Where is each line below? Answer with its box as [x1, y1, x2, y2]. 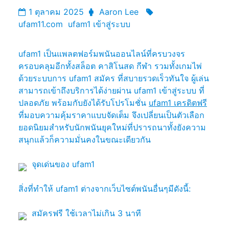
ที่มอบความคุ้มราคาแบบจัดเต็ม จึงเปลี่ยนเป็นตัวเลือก [18, 109, 204, 120]
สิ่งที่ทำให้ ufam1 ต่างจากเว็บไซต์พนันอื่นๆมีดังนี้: [18, 183, 191, 194]
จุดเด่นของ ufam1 [32, 158, 95, 169]
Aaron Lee [99, 6, 139, 17]
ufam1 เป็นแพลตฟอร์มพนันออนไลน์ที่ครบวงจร [18, 48, 185, 59]
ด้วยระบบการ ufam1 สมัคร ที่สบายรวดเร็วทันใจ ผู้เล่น [18, 73, 209, 83]
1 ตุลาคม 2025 [29, 6, 84, 17]
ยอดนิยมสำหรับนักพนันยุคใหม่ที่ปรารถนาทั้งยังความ [18, 122, 206, 132]
